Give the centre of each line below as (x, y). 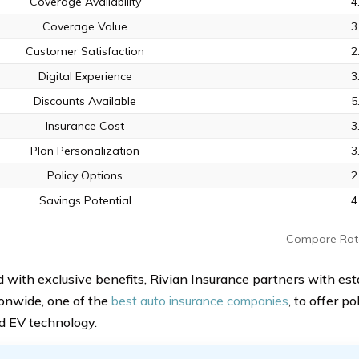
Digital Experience (85, 76)
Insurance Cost (85, 126)
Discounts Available (85, 101)
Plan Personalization (85, 151)
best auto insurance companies (200, 301)
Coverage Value (85, 26)
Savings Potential (85, 200)
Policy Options (85, 175)
